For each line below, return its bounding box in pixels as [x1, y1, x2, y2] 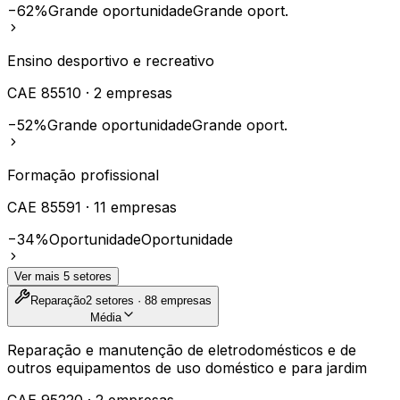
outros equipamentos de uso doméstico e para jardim [7, 358, 367, 377]
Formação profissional [7, 165, 159, 184]
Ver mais [14, 269, 63, 283]
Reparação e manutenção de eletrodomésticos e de [7, 340, 356, 359]
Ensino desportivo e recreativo [7, 51, 214, 70]
